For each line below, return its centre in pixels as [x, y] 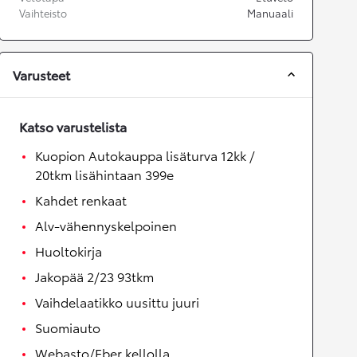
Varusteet [41, 74]
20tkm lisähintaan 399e [104, 174]
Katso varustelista [73, 126]
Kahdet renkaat [81, 199]
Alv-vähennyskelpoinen [106, 225]
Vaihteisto [43, 12]
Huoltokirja [69, 250]
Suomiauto [68, 327]
